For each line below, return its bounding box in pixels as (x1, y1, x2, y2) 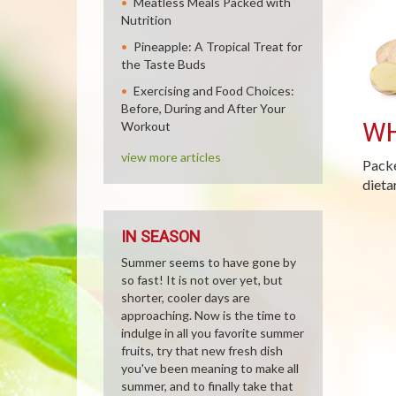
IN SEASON (121, 227, 201, 246)
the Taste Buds (121, 57, 206, 72)
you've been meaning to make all (121, 361, 299, 376)
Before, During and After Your (121, 101, 286, 116)
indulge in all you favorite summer (121, 325, 304, 340)
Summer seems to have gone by (121, 255, 296, 270)
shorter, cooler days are (121, 290, 250, 305)
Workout (121, 118, 171, 133)
